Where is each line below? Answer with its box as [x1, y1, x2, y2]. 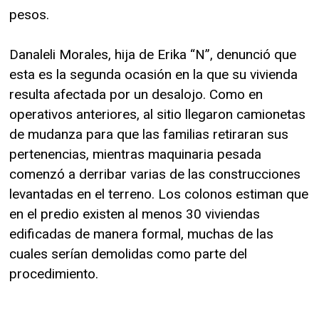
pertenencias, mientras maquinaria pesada [9, 145, 261, 162]
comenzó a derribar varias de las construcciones [9, 165, 300, 182]
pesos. [9, 6, 49, 23]
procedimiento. [9, 265, 98, 282]
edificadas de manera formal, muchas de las [9, 225, 273, 242]
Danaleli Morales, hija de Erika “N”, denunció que [9, 46, 296, 63]
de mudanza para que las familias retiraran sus [9, 125, 288, 142]
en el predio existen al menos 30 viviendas [9, 205, 260, 222]
